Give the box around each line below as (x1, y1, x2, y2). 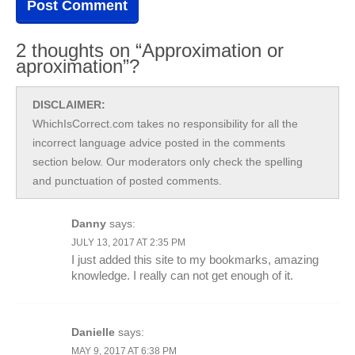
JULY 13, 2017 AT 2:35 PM (71, 236, 185, 248)
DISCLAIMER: (32, 97, 105, 111)
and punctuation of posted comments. (32, 174, 222, 187)
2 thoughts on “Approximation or (16, 39, 284, 61)
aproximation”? (16, 55, 139, 77)
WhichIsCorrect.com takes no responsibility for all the (32, 116, 298, 130)
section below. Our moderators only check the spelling (32, 155, 303, 168)
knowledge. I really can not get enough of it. (71, 268, 293, 282)
